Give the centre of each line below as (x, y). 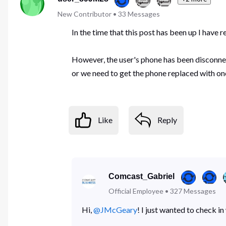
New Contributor (84, 14)
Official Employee (136, 191)
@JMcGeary (115, 210)
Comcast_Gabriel (142, 177)
